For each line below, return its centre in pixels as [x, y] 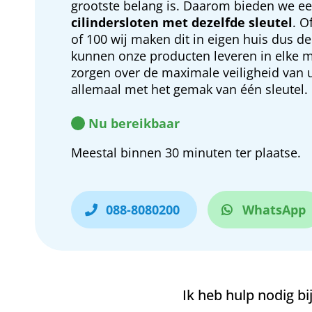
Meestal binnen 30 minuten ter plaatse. [186, 153]
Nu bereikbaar [134, 123]
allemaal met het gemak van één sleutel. [189, 89]
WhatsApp [274, 210]
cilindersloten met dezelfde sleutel [182, 22]
